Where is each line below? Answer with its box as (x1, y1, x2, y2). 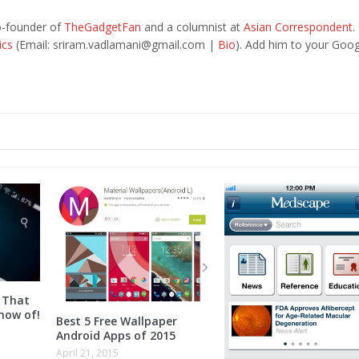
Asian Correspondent (243, 18, 353, 34)
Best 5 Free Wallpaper (55, 313, 177, 329)
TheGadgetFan (63, 18, 141, 34)
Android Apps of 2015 (55, 327, 175, 343)
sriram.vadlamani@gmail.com (52, 36, 205, 52)
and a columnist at (140, 18, 244, 34)
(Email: (12, 36, 53, 52)
